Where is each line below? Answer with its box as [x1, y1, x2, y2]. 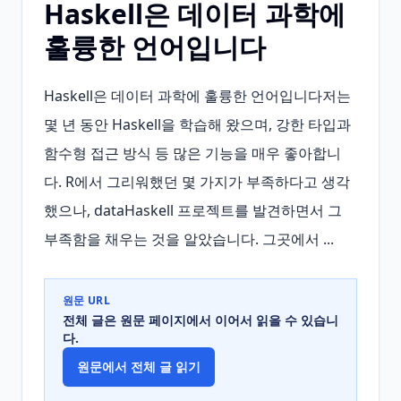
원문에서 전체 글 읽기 [77, 358, 200, 375]
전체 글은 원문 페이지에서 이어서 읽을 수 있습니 [63, 311, 338, 328]
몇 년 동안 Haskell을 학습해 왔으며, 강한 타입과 [44, 115, 351, 134]
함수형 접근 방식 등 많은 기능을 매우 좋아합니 [44, 143, 341, 163]
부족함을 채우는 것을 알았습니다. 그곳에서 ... [44, 229, 334, 249]
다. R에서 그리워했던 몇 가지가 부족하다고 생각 [44, 172, 350, 192]
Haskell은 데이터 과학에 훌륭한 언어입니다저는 [44, 86, 351, 106]
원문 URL [63, 293, 110, 308]
